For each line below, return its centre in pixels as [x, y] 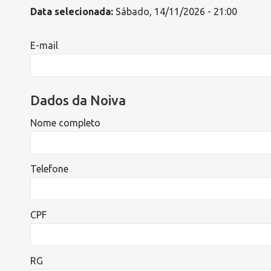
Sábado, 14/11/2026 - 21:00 [175, 11]
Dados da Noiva [78, 100]
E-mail [44, 45]
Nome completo [65, 123]
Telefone [49, 169]
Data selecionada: [72, 11]
